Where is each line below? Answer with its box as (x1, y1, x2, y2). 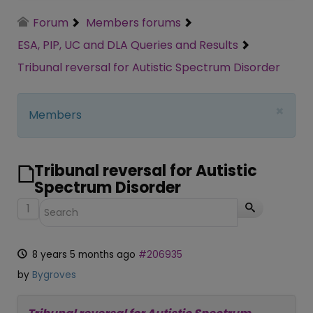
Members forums (86, 14, 182, 31)
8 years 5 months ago (32, 247, 136, 261)
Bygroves (32, 268, 76, 282)
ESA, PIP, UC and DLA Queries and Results (17, 36, 238, 53)
